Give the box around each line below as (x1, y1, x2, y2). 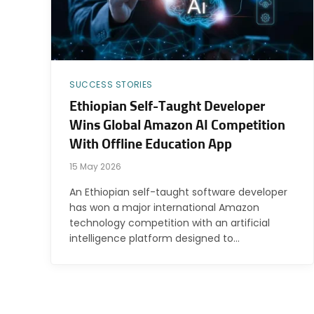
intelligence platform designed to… (69, 231, 240, 246)
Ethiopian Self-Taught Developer (69, 100, 265, 114)
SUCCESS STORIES (69, 78, 153, 91)
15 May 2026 (69, 161, 121, 173)
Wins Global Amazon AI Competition (69, 118, 285, 133)
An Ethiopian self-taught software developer (69, 185, 287, 200)
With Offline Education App (69, 137, 232, 152)
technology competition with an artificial (69, 216, 270, 231)
